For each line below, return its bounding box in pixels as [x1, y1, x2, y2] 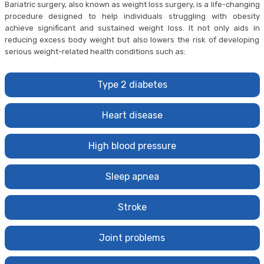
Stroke [117, 201, 147, 213]
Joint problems [99, 232, 165, 243]
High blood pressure [88, 140, 176, 151]
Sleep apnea [105, 170, 159, 182]
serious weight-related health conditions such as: [4, 47, 186, 56]
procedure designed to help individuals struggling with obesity [4, 11, 260, 21]
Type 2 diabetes [97, 78, 167, 90]
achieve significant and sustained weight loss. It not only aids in [4, 23, 260, 32]
